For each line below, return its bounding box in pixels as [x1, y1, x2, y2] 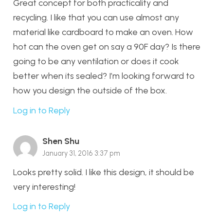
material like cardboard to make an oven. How [13, 26, 193, 37]
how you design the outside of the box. [13, 85, 167, 96]
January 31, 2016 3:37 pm [42, 148, 120, 158]
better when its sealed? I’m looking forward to [13, 70, 195, 81]
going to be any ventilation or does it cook [13, 55, 179, 67]
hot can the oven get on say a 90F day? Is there [13, 41, 200, 52]
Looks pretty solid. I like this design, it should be [13, 166, 194, 178]
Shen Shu [42, 135, 79, 146]
